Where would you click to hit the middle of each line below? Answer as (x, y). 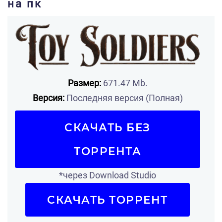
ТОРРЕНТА (108, 151)
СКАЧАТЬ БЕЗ (108, 127)
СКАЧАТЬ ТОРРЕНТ (108, 199)
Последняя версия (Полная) (123, 98)
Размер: (84, 83)
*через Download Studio (108, 175)
